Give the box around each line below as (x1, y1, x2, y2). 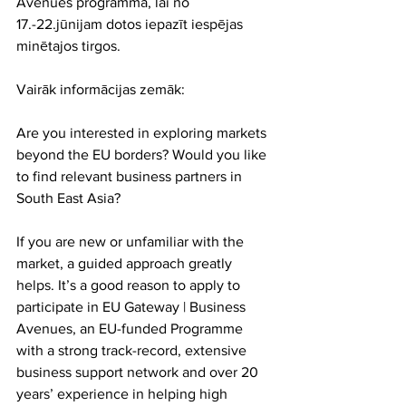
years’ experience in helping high (16, 386, 231, 401)
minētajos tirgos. (16, 38, 121, 53)
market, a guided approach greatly (16, 256, 236, 271)
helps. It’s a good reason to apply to (16, 277, 244, 293)
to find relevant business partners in (16, 169, 246, 184)
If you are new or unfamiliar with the (16, 234, 247, 249)
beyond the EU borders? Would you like (16, 147, 270, 162)
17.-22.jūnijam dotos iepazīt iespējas (16, 16, 246, 32)
